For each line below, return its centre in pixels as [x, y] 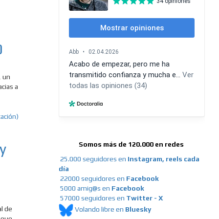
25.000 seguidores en [94, 159]
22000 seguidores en [93, 179]
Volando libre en [100, 209]
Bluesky [138, 209]
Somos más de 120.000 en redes [131, 144]
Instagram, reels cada [163, 159]
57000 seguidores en [92, 198]
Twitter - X [144, 198]
